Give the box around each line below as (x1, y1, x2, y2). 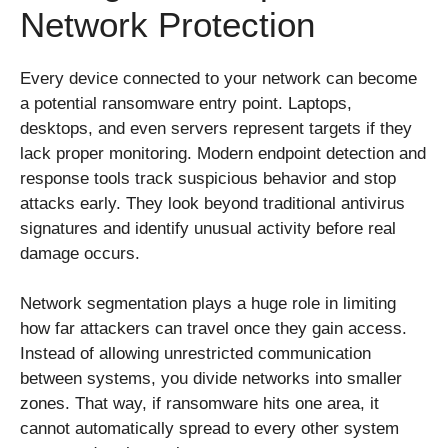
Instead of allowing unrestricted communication (20, 344, 371, 364)
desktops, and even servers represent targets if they (20, 118, 412, 138)
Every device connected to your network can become (20, 68, 417, 88)
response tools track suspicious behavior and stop (20, 168, 396, 188)
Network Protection (20, 4, 315, 44)
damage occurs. (20, 243, 140, 263)
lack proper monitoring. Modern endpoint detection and (20, 143, 426, 163)
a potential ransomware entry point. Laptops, (20, 93, 352, 113)
